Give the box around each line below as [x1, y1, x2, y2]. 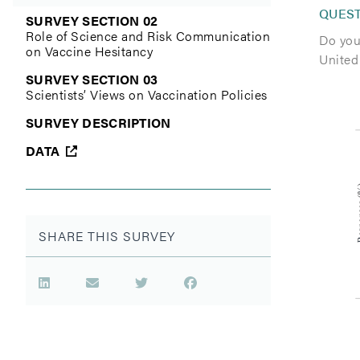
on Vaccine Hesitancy [26, 42, 153, 60]
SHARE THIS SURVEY [39, 227, 175, 245]
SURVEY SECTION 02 [26, 11, 158, 30]
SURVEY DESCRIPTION [26, 113, 171, 132]
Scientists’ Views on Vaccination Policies [26, 85, 268, 104]
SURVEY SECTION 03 [26, 70, 158, 88]
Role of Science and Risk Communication [26, 27, 270, 45]
